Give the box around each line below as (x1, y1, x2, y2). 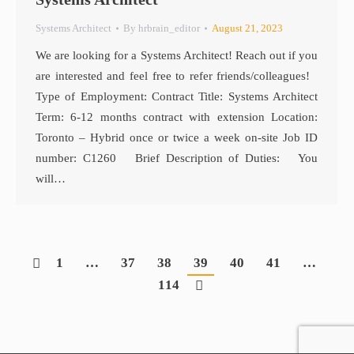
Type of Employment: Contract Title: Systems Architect (36, 90, 318, 103)
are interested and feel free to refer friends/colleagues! (36, 70, 318, 82)
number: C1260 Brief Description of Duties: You (36, 152, 318, 164)
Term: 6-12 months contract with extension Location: (36, 111, 318, 123)
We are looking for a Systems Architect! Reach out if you (36, 49, 318, 62)
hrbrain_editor (138, 22, 200, 34)
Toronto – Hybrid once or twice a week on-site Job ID (36, 131, 318, 144)
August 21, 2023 (212, 22, 283, 34)
